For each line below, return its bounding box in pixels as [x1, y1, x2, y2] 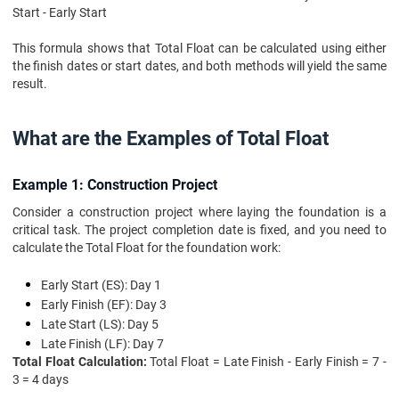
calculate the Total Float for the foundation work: [12, 240, 281, 255]
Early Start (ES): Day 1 [41, 278, 161, 292]
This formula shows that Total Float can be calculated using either [12, 41, 387, 55]
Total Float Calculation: [12, 354, 147, 369]
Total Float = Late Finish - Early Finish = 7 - [146, 354, 387, 369]
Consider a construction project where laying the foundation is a [12, 205, 387, 219]
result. [12, 77, 47, 91]
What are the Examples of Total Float [12, 127, 329, 150]
